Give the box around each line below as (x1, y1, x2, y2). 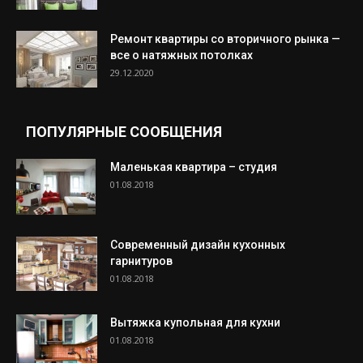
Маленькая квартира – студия (110, 160, 277, 173)
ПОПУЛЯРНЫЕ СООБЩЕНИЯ (26, 122, 222, 140)
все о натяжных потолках (110, 48, 253, 62)
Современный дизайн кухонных (110, 237, 285, 251)
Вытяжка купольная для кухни (110, 315, 280, 329)
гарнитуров (110, 254, 173, 267)
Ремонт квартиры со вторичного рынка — (110, 32, 340, 45)
